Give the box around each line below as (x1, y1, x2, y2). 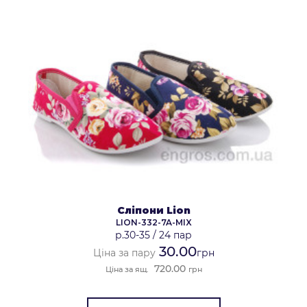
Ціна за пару (93, 246, 156, 259)
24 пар (159, 228, 192, 241)
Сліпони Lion (116, 204, 191, 217)
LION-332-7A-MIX (115, 217, 192, 228)
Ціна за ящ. (105, 264, 149, 274)
